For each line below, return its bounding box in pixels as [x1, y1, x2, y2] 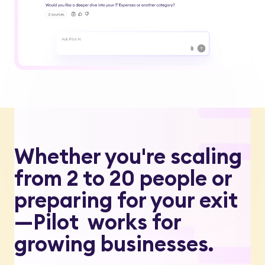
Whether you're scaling [14, 143, 242, 170]
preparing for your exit [14, 186, 238, 214]
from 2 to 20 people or [14, 164, 232, 192]
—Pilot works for [14, 208, 181, 236]
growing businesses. [14, 230, 214, 258]
